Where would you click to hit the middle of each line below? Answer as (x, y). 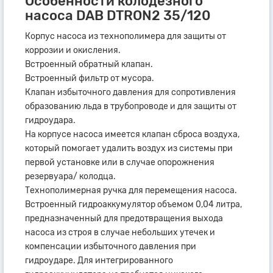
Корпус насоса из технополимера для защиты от (126, 36)
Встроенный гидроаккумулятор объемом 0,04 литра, (133, 204)
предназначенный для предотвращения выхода (124, 218)
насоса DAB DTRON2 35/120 (118, 15)
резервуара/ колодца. (70, 176)
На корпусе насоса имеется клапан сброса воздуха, (132, 134)
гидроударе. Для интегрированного (99, 260)
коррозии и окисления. (73, 50)
